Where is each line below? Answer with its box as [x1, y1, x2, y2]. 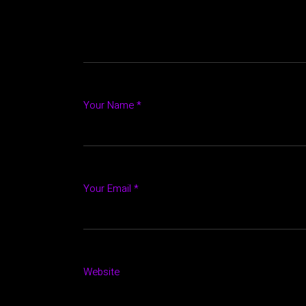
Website [83, 264, 120, 279]
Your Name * [83, 98, 141, 113]
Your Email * [83, 181, 139, 196]
